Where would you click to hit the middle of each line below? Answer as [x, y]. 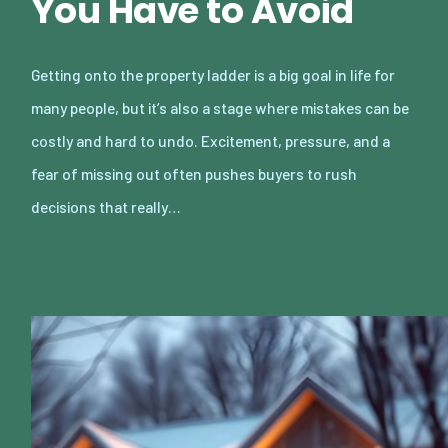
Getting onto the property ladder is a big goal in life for [213, 74]
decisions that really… [106, 206]
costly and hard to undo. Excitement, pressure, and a [210, 140]
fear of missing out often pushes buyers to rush [194, 173]
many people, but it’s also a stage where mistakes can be [220, 107]
